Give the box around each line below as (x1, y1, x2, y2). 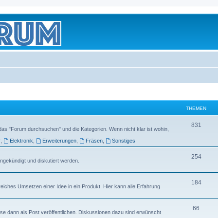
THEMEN (186, 105, 206, 111)
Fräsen (85, 137, 103, 144)
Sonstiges (111, 137, 135, 144)
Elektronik (10, 137, 34, 144)
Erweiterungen (42, 137, 77, 144)
